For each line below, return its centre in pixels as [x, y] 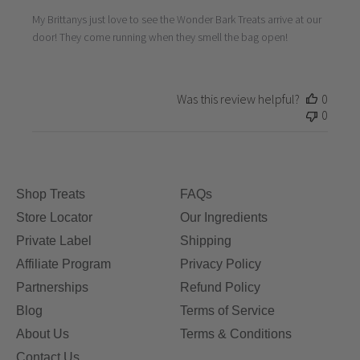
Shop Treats [51, 194]
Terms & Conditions [236, 334]
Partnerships [52, 288]
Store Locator [54, 218]
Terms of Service [227, 311]
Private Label [54, 241]
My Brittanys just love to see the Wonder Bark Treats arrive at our [177, 20]
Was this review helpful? [238, 99]
